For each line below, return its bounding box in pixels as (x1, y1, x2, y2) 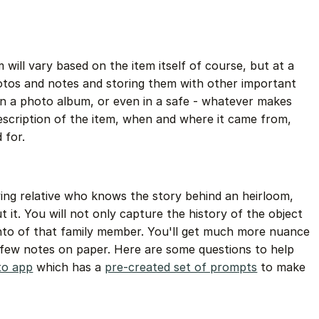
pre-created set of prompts (105, 260, 258, 274)
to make (257, 260, 306, 274)
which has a (33, 260, 105, 274)
